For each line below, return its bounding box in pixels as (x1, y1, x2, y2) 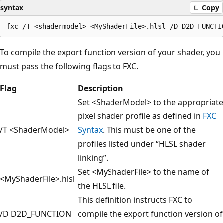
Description (78, 82, 123, 94)
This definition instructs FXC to (78, 194, 192, 205)
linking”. (78, 152, 108, 163)
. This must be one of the (103, 124, 196, 135)
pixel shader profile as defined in (78, 110, 203, 121)
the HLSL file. (78, 180, 126, 191)
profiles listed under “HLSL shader (78, 138, 206, 149)
